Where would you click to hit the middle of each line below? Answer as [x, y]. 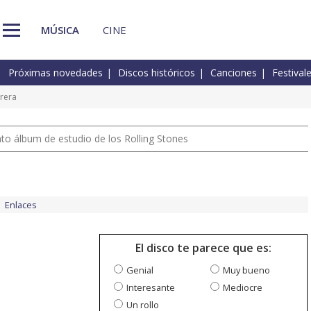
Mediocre [243, 288]
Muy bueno [246, 270]
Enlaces [21, 205]
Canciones [234, 73]
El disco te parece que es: [203, 248]
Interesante [151, 288]
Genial [140, 270]
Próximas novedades [56, 73]
